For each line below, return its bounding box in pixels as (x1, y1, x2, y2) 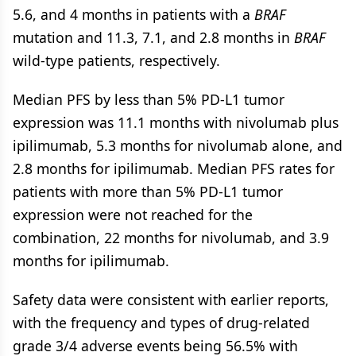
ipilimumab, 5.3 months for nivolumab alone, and (13, 136, 342, 155)
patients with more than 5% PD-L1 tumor (13, 182, 283, 201)
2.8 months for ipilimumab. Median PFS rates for (13, 159, 335, 178)
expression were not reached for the (13, 205, 253, 224)
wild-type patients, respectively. (13, 51, 220, 70)
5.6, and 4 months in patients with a (13, 5, 254, 24)
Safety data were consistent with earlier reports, (13, 290, 329, 309)
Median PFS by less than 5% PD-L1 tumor (13, 90, 284, 109)
